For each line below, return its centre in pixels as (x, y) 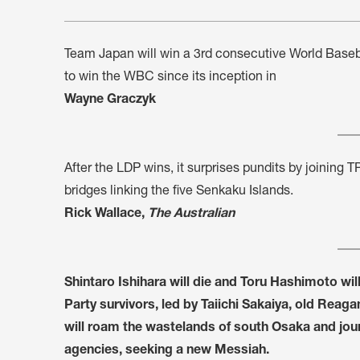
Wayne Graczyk (110, 100)
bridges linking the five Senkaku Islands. (179, 192)
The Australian (191, 214)
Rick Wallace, (106, 214)
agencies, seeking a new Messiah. (167, 351)
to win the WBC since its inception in (170, 78)
